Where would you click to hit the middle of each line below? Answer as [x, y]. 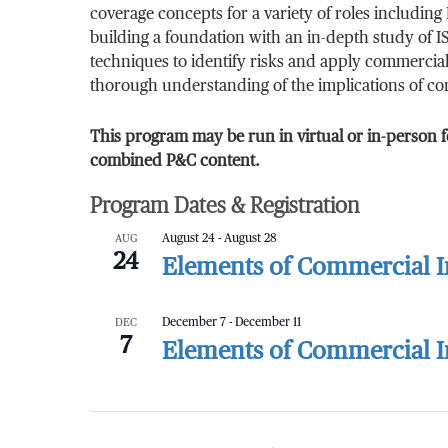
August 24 [189, 239]
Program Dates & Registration [225, 206]
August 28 [251, 239]
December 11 [268, 323]
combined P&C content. [175, 162]
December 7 [194, 323]
